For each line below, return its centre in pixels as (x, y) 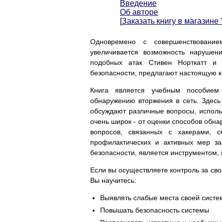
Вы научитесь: (113, 181)
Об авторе (139, 12)
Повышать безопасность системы (155, 210)
